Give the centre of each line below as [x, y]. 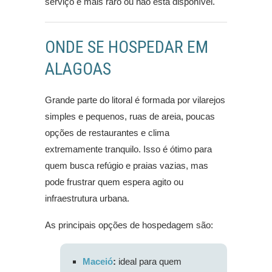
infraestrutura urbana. [87, 199]
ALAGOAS [78, 69]
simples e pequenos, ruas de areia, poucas [130, 117]
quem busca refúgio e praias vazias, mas [127, 166]
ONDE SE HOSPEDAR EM [127, 47]
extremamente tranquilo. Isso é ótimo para [128, 149]
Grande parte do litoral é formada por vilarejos [135, 100]
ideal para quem [149, 262]
